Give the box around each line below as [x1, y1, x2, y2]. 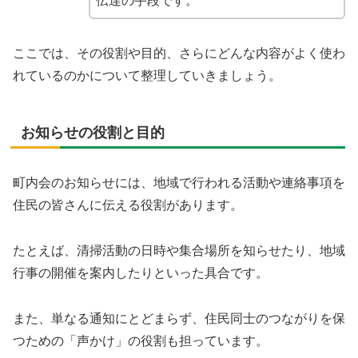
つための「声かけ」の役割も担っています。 [13, 333, 268, 348]
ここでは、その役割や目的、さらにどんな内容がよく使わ [13, 46, 345, 61]
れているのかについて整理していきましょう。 [13, 69, 281, 83]
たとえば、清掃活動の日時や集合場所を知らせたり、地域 [13, 244, 345, 258]
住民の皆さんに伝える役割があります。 [13, 198, 243, 213]
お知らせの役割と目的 [21, 125, 165, 141]
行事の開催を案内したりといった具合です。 [13, 266, 268, 280]
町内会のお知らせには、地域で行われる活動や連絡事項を [13, 176, 345, 190]
